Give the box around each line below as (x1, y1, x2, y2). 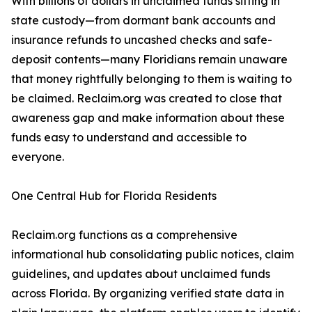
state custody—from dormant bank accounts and (11, 13, 276, 28)
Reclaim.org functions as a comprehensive (11, 228, 237, 242)
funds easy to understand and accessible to (11, 130, 247, 145)
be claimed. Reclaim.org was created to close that (11, 91, 282, 106)
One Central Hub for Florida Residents (11, 189, 217, 203)
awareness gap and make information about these (11, 111, 285, 125)
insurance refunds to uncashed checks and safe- (11, 33, 272, 47)
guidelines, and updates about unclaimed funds (11, 267, 270, 281)
